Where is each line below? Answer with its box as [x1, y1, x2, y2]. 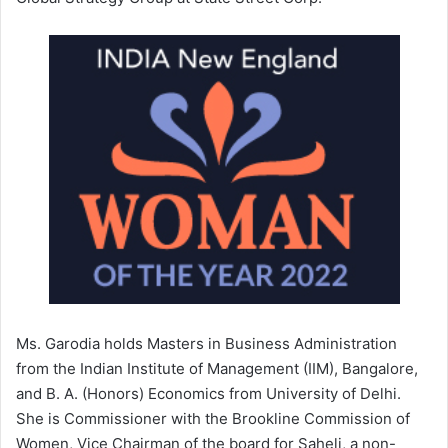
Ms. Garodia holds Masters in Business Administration [16, 333, 397, 353]
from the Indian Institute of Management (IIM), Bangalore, [16, 358, 418, 378]
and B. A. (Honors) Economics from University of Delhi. [16, 383, 401, 403]
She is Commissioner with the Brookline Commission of [16, 408, 410, 428]
